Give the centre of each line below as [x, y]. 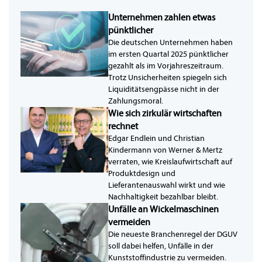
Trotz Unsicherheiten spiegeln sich [168, 78]
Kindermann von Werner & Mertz [165, 150]
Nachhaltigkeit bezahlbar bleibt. [163, 197]
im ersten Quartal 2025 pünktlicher [168, 54]
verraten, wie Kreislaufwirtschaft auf [170, 162]
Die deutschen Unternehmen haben [170, 43]
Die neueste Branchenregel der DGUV [173, 235]
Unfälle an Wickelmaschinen [163, 210]
